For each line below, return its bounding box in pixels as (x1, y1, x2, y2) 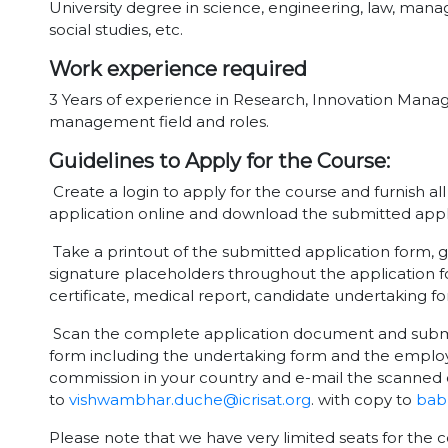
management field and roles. (49, 112, 269, 131)
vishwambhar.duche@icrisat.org (69, 390, 311, 409)
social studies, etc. (49, 20, 183, 39)
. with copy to (311, 390, 416, 409)
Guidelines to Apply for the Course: (49, 149, 390, 173)
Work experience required (49, 57, 307, 81)
